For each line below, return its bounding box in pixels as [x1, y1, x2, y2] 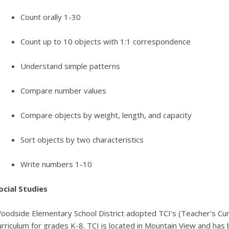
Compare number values [20, 85, 106, 96]
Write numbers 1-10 [20, 159, 92, 170]
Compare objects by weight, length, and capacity [20, 110, 192, 121]
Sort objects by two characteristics [20, 134, 144, 145]
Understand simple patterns [20, 61, 120, 72]
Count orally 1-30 [20, 12, 81, 22]
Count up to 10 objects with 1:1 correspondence [20, 36, 191, 47]
